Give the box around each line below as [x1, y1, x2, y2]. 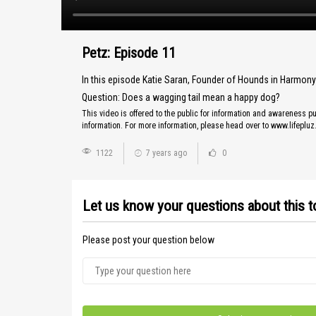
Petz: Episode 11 [82, 44, 176, 61]
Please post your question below [83, 234, 214, 245]
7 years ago [146, 148, 187, 158]
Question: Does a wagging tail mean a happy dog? [82, 92, 280, 103]
